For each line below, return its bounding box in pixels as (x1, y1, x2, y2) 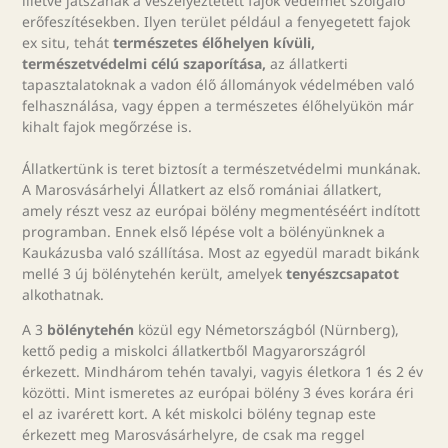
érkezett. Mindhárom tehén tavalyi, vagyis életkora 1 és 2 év (22, 361, 424, 381)
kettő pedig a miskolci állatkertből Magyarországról (22, 340, 367, 360)
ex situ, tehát (22, 32, 114, 52)
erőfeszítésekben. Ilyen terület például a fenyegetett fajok (22, 11, 411, 31)
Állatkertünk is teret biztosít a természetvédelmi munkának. (22, 158, 422, 178)
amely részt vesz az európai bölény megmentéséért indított (22, 200, 421, 220)
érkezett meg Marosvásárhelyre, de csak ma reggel (22, 424, 366, 444)
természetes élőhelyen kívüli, (113, 32, 316, 52)
